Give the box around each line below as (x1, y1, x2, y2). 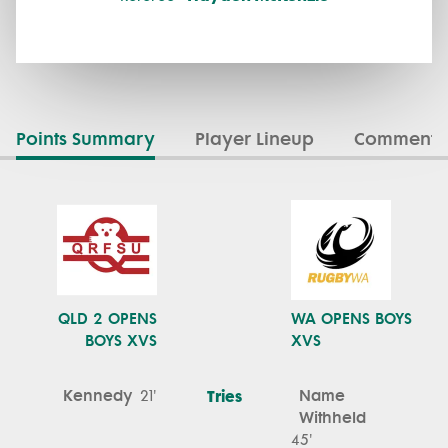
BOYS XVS (85, 331, 157, 350)
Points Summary (16, 128, 155, 150)
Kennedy (63, 386, 132, 405)
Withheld (299, 408, 366, 427)
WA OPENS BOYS (291, 309, 412, 328)
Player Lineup (195, 128, 314, 150)
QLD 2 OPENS (58, 309, 157, 328)
